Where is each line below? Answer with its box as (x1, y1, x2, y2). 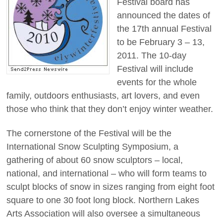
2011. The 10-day (117, 51, 186, 61)
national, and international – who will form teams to (6, 168, 207, 178)
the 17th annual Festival (117, 24, 212, 34)
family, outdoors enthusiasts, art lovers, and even (6, 91, 200, 101)
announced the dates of (117, 10, 210, 21)
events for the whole (117, 77, 197, 88)
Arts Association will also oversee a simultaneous (6, 208, 200, 219)
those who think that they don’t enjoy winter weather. (6, 104, 213, 114)
